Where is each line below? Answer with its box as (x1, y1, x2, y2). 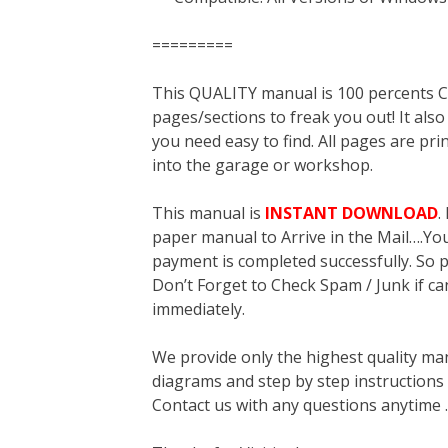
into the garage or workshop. (152, 154, 373, 176)
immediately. (152, 298, 245, 320)
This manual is (152, 202, 265, 224)
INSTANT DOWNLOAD (265, 202, 438, 224)
